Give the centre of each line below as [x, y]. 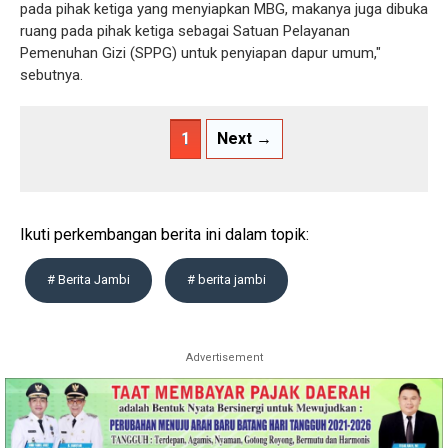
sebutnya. [53, 75]
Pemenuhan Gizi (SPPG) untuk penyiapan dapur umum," [200, 53]
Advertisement [224, 358]
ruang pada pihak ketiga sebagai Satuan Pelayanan [185, 31]
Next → [244, 139]
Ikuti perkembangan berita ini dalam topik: [164, 235]
